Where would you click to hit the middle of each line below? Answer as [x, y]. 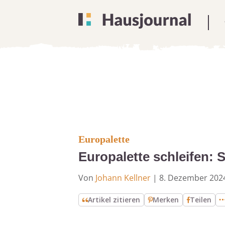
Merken [166, 200]
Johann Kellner [123, 178]
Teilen [201, 200]
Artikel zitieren [114, 200]
